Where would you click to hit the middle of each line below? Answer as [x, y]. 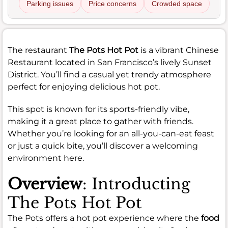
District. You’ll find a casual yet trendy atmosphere [109, 74]
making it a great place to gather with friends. [101, 121]
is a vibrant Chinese [179, 50]
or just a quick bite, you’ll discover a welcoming [103, 146]
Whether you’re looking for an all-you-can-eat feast [111, 133]
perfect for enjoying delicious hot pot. [84, 87]
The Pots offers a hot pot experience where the [104, 218]
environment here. [46, 158]
